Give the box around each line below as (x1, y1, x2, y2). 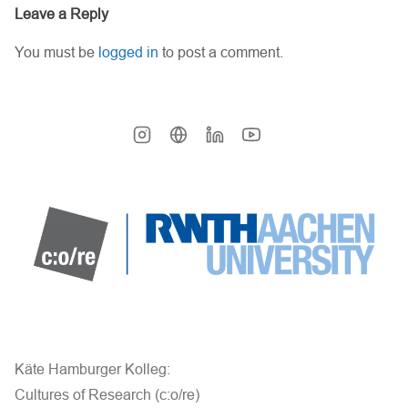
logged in (98, 44, 158, 60)
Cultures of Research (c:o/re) (15, 386, 199, 403)
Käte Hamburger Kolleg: (15, 361, 170, 377)
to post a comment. (158, 44, 283, 60)
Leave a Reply (15, 5, 108, 22)
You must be (15, 44, 98, 60)
